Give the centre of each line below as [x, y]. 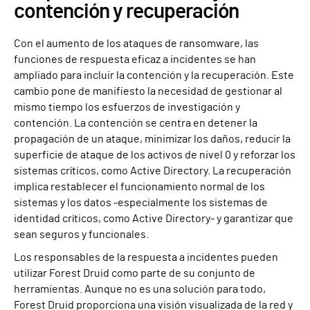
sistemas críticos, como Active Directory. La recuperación [153, 171]
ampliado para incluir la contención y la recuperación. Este [154, 75]
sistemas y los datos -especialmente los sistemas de [141, 202]
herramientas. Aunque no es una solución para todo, [140, 289]
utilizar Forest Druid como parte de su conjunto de [135, 273]
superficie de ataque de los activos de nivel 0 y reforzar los [155, 155]
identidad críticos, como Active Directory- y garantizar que [154, 218]
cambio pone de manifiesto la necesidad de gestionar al [148, 91]
